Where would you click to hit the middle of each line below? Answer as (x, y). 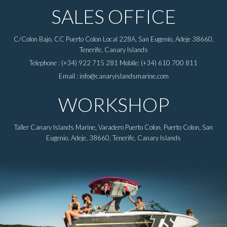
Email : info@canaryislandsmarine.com (113, 76)
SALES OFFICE (113, 16)
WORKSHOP (113, 105)
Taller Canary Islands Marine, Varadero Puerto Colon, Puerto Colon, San (113, 127)
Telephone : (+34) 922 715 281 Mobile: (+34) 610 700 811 (113, 63)
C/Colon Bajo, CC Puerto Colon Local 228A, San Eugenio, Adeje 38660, (113, 39)
